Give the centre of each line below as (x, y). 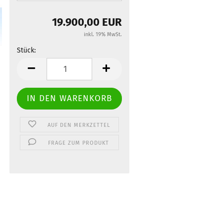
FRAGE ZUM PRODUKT (79, 143)
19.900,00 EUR (87, 22)
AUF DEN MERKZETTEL (79, 125)
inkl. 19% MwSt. (103, 34)
